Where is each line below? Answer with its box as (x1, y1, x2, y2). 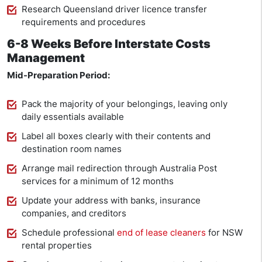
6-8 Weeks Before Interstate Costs (7, 37, 211, 51)
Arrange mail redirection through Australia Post (22, 163, 217, 174)
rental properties (22, 240, 92, 251)
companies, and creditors (22, 208, 126, 219)
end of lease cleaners (117, 227, 206, 239)
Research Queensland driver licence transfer (22, 4, 207, 15)
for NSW (206, 227, 243, 239)
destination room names (22, 143, 122, 155)
